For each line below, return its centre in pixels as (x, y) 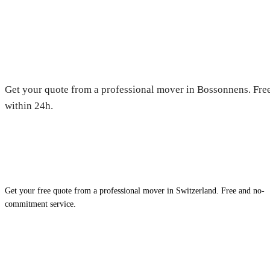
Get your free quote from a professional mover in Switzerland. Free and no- (135, 190)
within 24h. (29, 105)
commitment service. (40, 204)
